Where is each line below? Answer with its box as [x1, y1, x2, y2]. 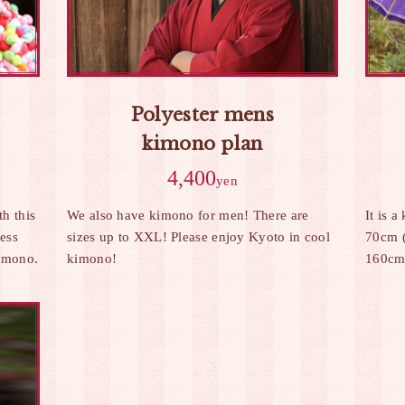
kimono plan [142, 133, 263, 155]
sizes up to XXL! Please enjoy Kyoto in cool [67, 230, 330, 244]
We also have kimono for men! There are [67, 208, 309, 222]
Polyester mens [130, 104, 275, 126]
